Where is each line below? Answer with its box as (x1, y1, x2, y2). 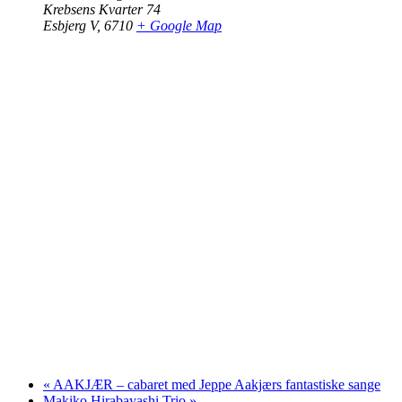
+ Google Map (136, 17, 222, 33)
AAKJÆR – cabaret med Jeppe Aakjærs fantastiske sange (50, 376, 380, 392)
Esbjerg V (43, 17, 97, 33)
